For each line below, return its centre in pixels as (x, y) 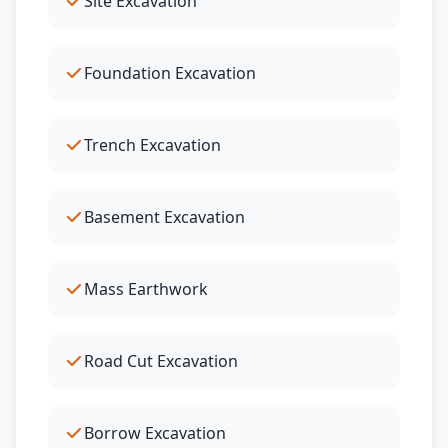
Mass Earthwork (146, 289)
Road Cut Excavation (161, 361)
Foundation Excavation (170, 73)
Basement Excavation (164, 217)
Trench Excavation (152, 145)
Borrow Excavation (155, 433)
